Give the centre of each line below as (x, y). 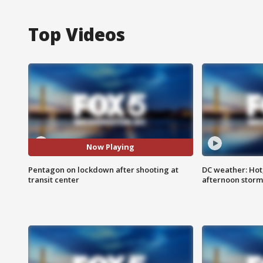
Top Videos (77, 34)
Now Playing (111, 147)
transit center (54, 179)
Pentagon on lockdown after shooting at (103, 169)
